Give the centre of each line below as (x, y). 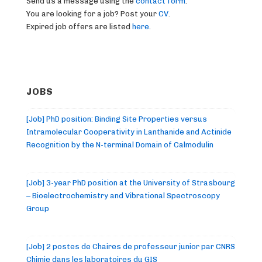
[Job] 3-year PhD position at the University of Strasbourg (131, 183)
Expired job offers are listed (79, 26)
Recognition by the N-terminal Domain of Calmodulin (120, 145)
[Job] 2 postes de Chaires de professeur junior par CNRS (131, 247)
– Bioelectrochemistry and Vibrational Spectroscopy (123, 196)
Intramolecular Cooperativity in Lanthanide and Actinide (129, 132)
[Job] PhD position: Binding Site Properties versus (117, 119)
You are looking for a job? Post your (92, 13)
